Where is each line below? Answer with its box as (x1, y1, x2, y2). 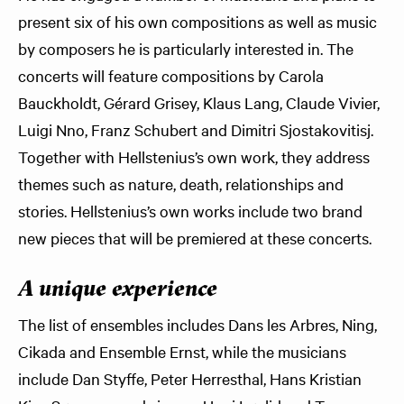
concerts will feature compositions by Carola (18, 65, 324, 86)
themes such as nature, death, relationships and (18, 173, 344, 194)
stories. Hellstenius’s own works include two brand (18, 200, 363, 221)
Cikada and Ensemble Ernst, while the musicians (18, 341, 346, 362)
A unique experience (18, 280, 217, 301)
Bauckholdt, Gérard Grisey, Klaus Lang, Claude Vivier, (18, 92, 380, 113)
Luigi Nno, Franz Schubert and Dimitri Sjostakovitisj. (18, 119, 373, 140)
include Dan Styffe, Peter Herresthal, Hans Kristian (18, 368, 362, 389)
